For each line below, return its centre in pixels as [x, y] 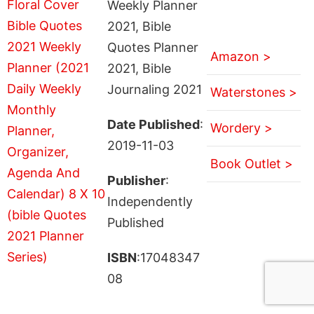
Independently [150, 201]
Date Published [153, 124]
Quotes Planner [152, 47]
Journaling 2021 [154, 89]
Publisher [136, 180]
